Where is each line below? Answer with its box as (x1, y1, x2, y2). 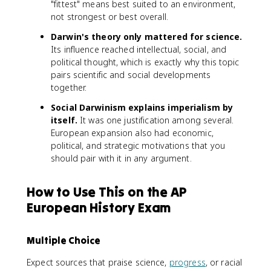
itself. (51, 114, 77, 126)
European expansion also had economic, (51, 127, 214, 139)
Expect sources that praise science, (27, 256, 169, 268)
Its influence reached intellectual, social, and (51, 44, 227, 55)
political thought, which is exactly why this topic (51, 56, 240, 68)
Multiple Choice (27, 234, 100, 246)
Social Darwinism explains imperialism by (51, 102, 233, 113)
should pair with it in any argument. (51, 152, 192, 164)
